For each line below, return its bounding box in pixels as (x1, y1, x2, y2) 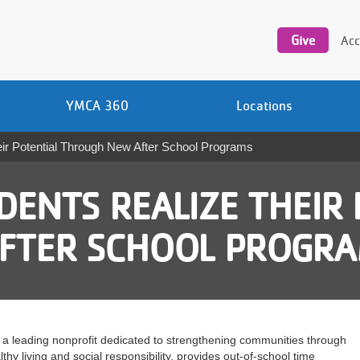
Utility (277, 2, 310, 15)
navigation (277, 18, 333, 32)
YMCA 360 (66, 97, 129, 113)
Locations (235, 97, 292, 113)
